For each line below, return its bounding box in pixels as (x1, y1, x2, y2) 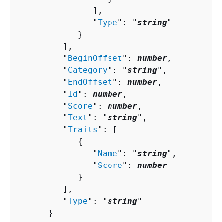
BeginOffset (68, 53, 122, 63)
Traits (68, 124, 98, 134)
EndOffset (68, 77, 112, 87)
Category (68, 65, 108, 75)
